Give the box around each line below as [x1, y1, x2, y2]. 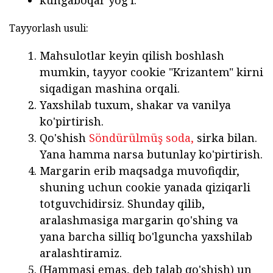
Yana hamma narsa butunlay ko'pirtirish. [40, 146, 263, 161]
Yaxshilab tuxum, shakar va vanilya [40, 97, 231, 112]
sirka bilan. [194, 130, 257, 145]
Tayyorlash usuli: [9, 21, 88, 35]
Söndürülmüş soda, [89, 130, 194, 145]
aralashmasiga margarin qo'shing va [40, 212, 238, 227]
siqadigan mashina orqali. [40, 80, 180, 96]
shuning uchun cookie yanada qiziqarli [40, 179, 250, 194]
